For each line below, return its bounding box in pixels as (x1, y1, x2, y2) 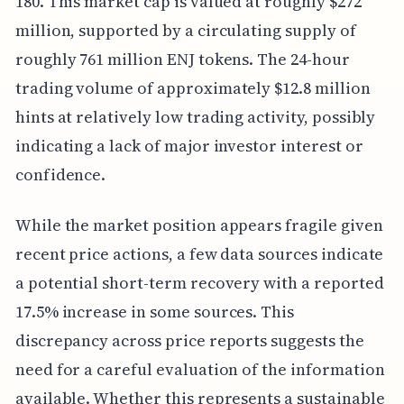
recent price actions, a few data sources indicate (14, 242, 384, 265)
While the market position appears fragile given (14, 213, 383, 236)
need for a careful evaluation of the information (14, 357, 385, 381)
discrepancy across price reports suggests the (14, 328, 364, 352)
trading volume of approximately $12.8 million (14, 76, 371, 99)
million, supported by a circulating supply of (14, 18, 356, 41)
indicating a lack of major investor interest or (14, 133, 363, 157)
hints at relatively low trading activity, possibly (14, 105, 376, 128)
